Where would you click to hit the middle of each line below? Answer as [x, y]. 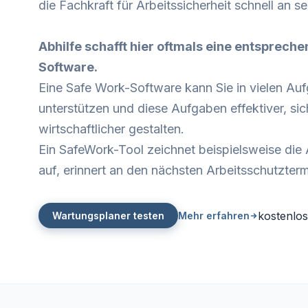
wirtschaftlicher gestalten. [111, 129]
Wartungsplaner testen [108, 216]
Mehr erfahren [214, 216]
